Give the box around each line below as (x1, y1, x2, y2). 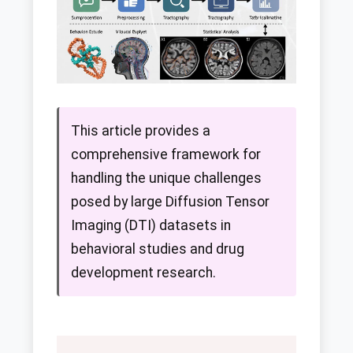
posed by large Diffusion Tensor (71, 193, 269, 210)
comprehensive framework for (71, 146, 261, 162)
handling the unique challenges (71, 169, 262, 186)
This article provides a (71, 122, 210, 139)
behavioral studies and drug (71, 240, 244, 257)
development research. (71, 264, 216, 281)
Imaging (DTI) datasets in (71, 217, 231, 233)
